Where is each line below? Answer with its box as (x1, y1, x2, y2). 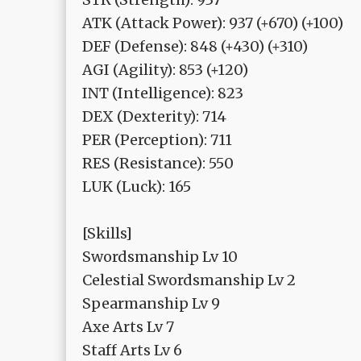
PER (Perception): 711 (82, 131, 232, 150)
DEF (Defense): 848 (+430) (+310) (82, 37, 308, 56)
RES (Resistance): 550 (82, 154, 234, 173)
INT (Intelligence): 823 (82, 84, 243, 103)
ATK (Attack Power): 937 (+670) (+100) (82, 14, 343, 33)
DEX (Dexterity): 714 (82, 107, 226, 127)
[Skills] (82, 224, 132, 243)
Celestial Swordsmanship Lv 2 (82, 271, 296, 290)
